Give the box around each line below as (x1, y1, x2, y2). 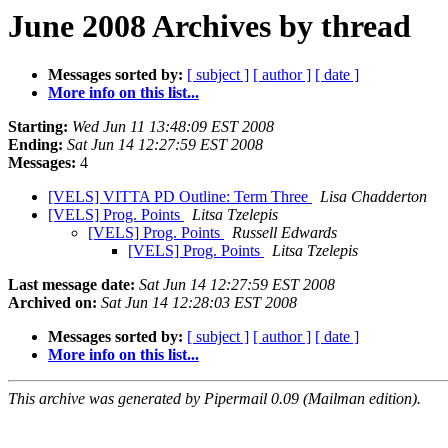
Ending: (8, 136, 63, 154)
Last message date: (8, 276, 135, 294)
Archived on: (8, 294, 97, 312)
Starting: (8, 118, 68, 136)
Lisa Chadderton (320, 188, 427, 206)
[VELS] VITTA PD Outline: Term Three (48, 188, 312, 206)
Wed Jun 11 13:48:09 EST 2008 (72, 118, 274, 136)
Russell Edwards (232, 224, 337, 242)
